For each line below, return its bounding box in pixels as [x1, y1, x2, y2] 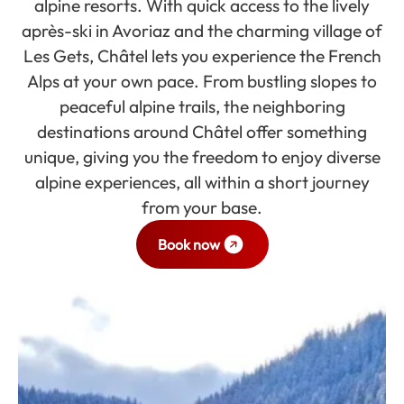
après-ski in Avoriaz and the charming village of [22, 20, 382, 41]
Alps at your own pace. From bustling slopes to [27, 70, 377, 92]
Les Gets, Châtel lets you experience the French [23, 45, 381, 67]
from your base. [142, 197, 262, 218]
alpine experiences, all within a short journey [34, 171, 370, 193]
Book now [157, 235, 220, 253]
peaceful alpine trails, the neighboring [59, 96, 345, 117]
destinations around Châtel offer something [37, 121, 367, 142]
